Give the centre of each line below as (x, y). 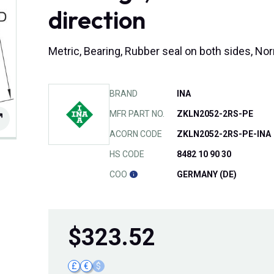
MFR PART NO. (137, 114)
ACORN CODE (136, 134)
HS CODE (127, 154)
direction (97, 20)
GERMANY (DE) (207, 175)
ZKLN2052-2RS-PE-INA (224, 134)
